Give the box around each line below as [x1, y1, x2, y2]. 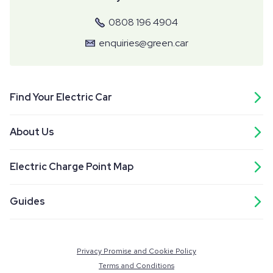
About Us [10, 125, 54, 138]
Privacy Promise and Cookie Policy [77, 246, 196, 256]
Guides [10, 194, 45, 208]
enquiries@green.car [98, 36, 188, 49]
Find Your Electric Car [10, 90, 112, 104]
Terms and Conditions [99, 260, 174, 271]
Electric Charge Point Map [10, 160, 133, 173]
